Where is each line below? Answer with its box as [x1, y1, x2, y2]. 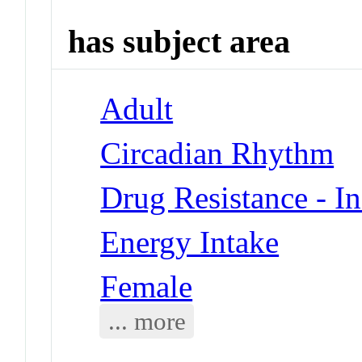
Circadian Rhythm [100, 135, 335, 170]
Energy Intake [100, 224, 280, 259]
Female [100, 268, 193, 304]
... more [107, 306, 186, 335]
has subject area [68, 23, 291, 61]
